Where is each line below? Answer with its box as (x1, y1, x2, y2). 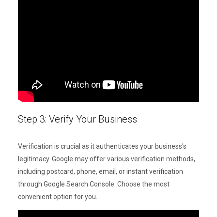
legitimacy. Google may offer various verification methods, (17, 155, 195, 163)
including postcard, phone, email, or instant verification (17, 168, 183, 176)
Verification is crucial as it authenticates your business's (17, 142, 186, 151)
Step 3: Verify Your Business (17, 113, 137, 125)
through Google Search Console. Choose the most (17, 180, 170, 188)
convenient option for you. (17, 193, 97, 201)
